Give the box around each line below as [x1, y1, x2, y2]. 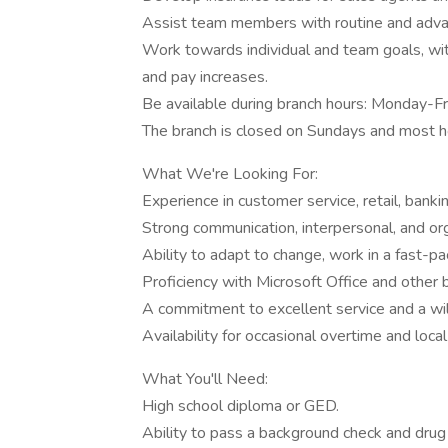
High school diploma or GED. [142, 395, 339, 417]
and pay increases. [142, 66, 268, 88]
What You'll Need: [142, 368, 268, 390]
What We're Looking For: [142, 163, 318, 185]
